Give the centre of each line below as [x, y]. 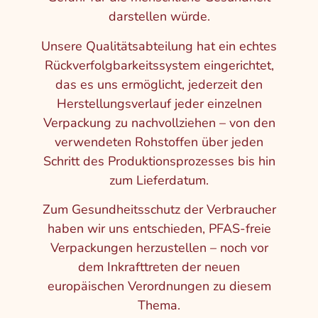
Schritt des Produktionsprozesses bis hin [159, 161]
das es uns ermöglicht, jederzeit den [159, 84]
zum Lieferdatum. [159, 180]
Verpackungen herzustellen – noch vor [159, 248]
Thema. [159, 306]
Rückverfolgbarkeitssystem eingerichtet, [159, 65]
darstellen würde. [159, 17]
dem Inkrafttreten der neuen [159, 267]
